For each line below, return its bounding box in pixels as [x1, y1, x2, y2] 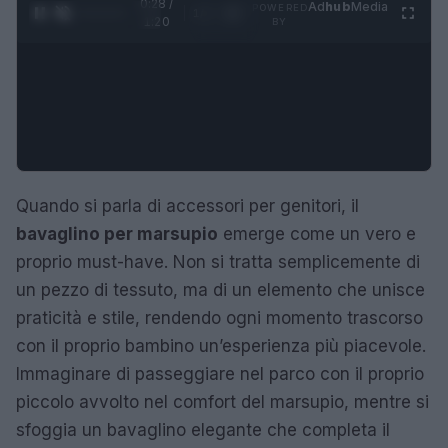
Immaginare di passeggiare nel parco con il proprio [16, 363, 424, 384]
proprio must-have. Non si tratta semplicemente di [16, 251, 420, 272]
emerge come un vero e [218, 223, 416, 244]
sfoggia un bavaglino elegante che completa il [16, 419, 390, 440]
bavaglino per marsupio [16, 223, 218, 244]
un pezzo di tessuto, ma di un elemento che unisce [16, 279, 425, 300]
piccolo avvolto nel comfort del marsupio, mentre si [16, 391, 429, 412]
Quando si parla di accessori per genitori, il [16, 195, 359, 216]
